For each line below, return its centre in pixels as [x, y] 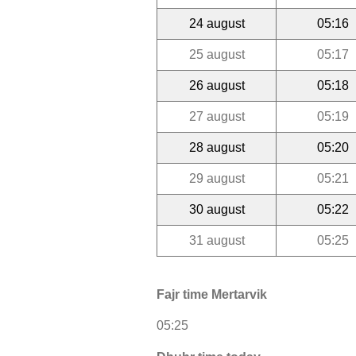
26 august [217, 85]
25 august [217, 54]
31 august [217, 240]
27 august [217, 116]
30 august [217, 209]
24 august [217, 23]
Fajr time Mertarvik [212, 295]
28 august [217, 147]
